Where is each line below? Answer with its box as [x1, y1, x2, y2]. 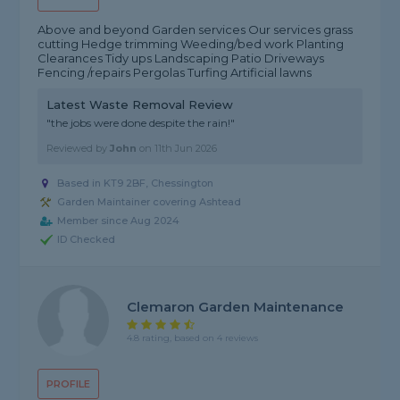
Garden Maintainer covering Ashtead [57, 196, 242, 209]
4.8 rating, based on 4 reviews [127, 331, 259, 344]
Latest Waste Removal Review [46, 97, 234, 112]
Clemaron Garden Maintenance [127, 297, 345, 315]
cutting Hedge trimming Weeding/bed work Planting [37, 37, 345, 52]
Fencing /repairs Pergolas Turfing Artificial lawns [37, 65, 312, 80]
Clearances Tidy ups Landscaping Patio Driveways [37, 51, 325, 66]
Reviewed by [46, 142, 111, 155]
